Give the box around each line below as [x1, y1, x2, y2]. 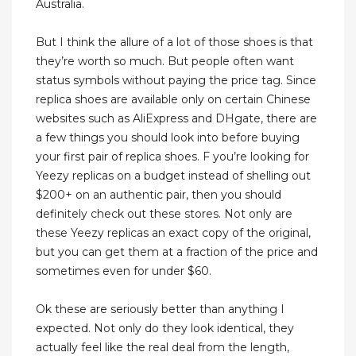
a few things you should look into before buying [36, 130, 300, 145]
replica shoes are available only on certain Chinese [36, 92, 311, 107]
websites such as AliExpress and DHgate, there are [36, 111, 317, 126]
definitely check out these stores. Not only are [36, 207, 292, 222]
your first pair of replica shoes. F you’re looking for [36, 149, 309, 164]
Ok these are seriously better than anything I [36, 302, 284, 317]
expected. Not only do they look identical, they [36, 321, 294, 336]
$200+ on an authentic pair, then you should [36, 188, 281, 203]
